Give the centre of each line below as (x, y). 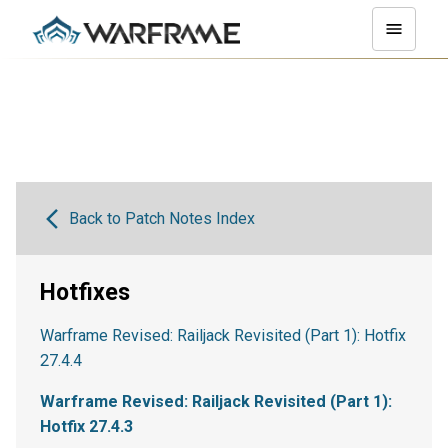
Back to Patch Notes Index (161, 218)
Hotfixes (85, 292)
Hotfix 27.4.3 (86, 426)
